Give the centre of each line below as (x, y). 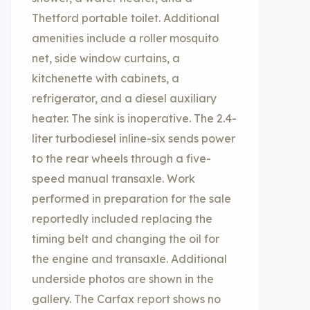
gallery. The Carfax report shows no (126, 299)
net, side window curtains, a (106, 58)
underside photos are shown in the (123, 279)
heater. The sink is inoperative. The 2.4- (134, 118)
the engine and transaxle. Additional (129, 259)
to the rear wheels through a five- (121, 158)
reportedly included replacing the (122, 219)
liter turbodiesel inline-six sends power (134, 138)
